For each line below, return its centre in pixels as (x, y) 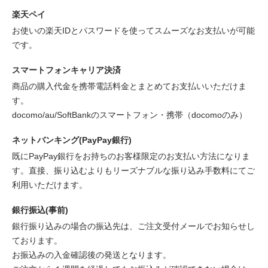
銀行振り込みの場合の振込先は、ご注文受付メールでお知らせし (133, 226)
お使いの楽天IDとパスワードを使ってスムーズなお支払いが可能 (133, 31)
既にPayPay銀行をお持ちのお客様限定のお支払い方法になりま (131, 156)
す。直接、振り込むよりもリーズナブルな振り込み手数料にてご (133, 171)
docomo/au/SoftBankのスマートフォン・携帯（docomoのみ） (130, 115)
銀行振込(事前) (40, 210)
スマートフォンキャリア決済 (66, 70)
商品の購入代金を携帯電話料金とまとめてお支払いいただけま (129, 86)
